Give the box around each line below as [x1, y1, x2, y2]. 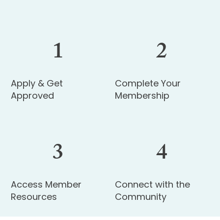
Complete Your [115, 77, 181, 89]
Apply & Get [11, 77, 63, 89]
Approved [11, 89, 55, 102]
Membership [115, 89, 169, 102]
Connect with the [115, 178, 190, 191]
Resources [11, 191, 57, 203]
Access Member [11, 178, 82, 191]
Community [115, 191, 166, 203]
